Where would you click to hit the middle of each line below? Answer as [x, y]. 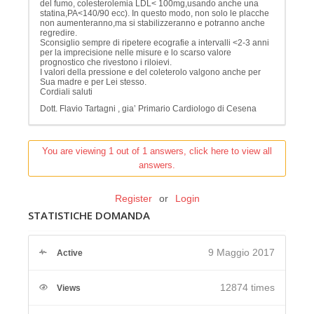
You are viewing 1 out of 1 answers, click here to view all [157, 151]
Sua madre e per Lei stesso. [93, 82]
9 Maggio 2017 [241, 252]
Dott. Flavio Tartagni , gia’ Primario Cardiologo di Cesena [148, 108]
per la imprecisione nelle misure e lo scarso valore [136, 52]
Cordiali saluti [66, 91]
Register [133, 198]
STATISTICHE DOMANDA [89, 215]
